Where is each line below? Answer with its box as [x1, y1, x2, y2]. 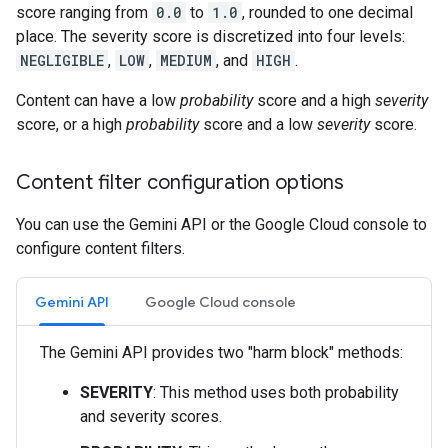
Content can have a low [16, 91, 180, 110]
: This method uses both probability [153, 383, 399, 402]
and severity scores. [80, 407, 222, 426]
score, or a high [16, 115, 126, 134]
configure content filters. [16, 239, 185, 258]
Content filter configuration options [16, 170, 344, 195]
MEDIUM [160, 51, 212, 70]
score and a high [253, 91, 375, 110]
